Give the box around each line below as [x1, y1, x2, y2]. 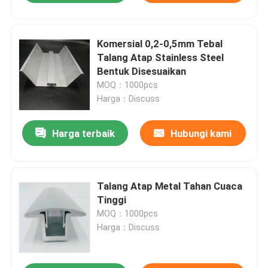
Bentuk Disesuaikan [97, 65, 187, 77]
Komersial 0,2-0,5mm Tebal [97, 37, 223, 50]
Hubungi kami [170, 127, 232, 140]
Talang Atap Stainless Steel [97, 51, 224, 63]
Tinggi [97, 194, 127, 206]
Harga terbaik [52, 127, 115, 140]
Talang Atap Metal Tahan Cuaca [97, 180, 243, 193]
